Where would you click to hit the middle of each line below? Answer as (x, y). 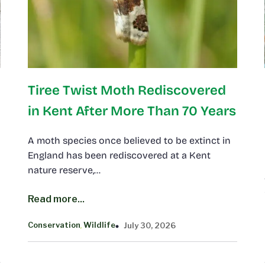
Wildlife (99, 225)
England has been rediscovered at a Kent (119, 155)
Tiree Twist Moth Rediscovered (127, 90)
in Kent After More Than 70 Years (132, 111)
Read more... (56, 199)
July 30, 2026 (149, 225)
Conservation (54, 225)
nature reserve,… (64, 170)
